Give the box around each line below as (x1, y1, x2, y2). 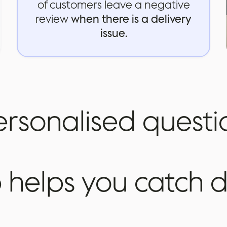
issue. (100, 26, 127, 40)
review (35, 12, 71, 25)
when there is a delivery (71, 12, 192, 25)
